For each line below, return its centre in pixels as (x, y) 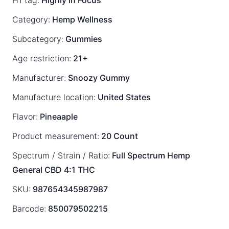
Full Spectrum (139, 155)
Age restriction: (42, 58)
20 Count (119, 136)
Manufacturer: (39, 78)
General (27, 170)
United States (123, 97)
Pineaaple (58, 117)
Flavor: (25, 117)
